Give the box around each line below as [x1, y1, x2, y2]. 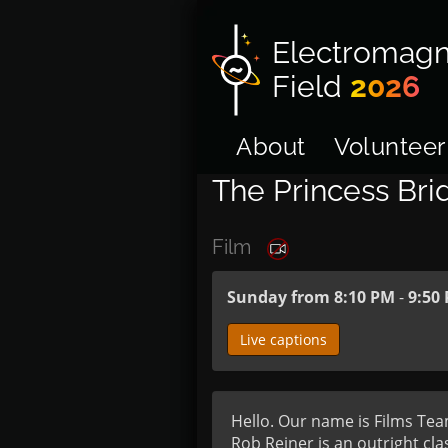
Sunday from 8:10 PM [227, 285, 395, 308]
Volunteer [334, 132, 446, 161]
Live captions [240, 329, 327, 349]
